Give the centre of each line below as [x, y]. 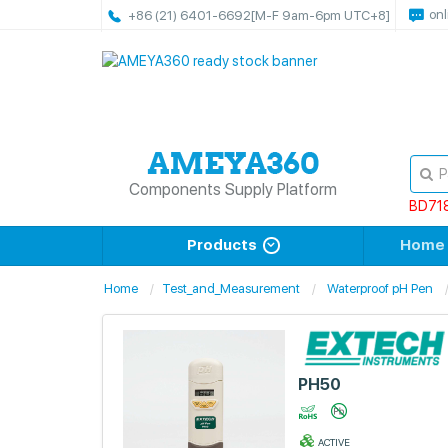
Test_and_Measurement [231, 288]
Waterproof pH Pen [380, 288]
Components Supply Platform [233, 189]
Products [221, 245]
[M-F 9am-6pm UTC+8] [320, 15]
